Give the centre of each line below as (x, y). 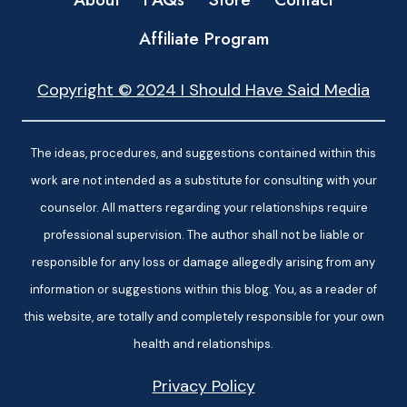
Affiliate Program (203, 39)
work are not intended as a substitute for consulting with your (203, 180)
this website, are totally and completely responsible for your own (203, 317)
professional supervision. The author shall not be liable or (203, 235)
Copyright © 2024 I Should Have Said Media (203, 90)
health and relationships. (203, 344)
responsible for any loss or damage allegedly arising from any (203, 262)
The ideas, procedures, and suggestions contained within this (203, 153)
